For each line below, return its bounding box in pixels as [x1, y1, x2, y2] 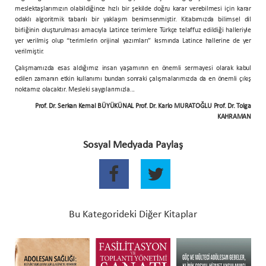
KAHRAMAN [217, 113, 251, 121]
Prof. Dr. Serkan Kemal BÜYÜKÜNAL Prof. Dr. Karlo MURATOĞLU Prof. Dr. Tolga [34, 102, 251, 110]
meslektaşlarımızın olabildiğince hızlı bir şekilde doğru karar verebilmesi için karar [15, 5, 251, 12]
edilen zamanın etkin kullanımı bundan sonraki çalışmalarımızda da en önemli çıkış [15, 75, 251, 83]
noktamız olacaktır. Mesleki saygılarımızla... [15, 85, 135, 93]
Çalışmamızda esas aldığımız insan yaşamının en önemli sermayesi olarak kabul [15, 64, 251, 72]
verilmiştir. [15, 47, 45, 55]
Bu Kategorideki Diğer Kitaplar [69, 208, 197, 220]
